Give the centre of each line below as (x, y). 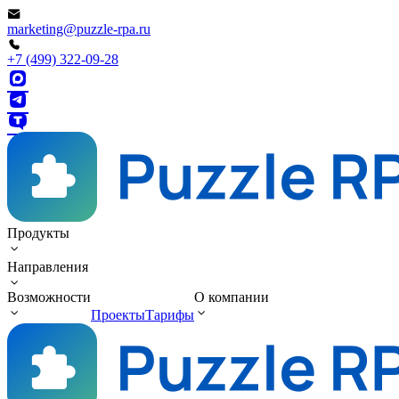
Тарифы (170, 315)
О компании (232, 297)
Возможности (49, 297)
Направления (48, 267)
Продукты (38, 233)
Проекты (118, 315)
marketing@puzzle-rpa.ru (79, 29)
